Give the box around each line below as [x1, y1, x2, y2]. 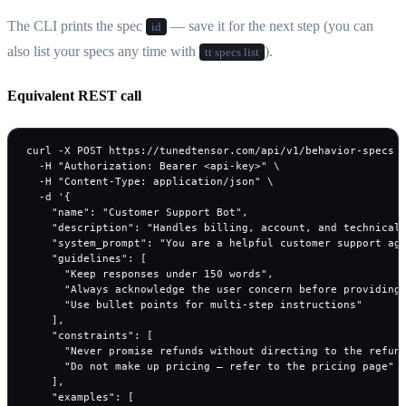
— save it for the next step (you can [167, 17, 373, 34]
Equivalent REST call [7, 88, 141, 104]
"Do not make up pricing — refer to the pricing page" [26, 361, 394, 372]
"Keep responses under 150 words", [26, 268, 274, 280]
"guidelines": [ [26, 253, 147, 265]
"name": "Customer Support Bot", [26, 207, 248, 218]
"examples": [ [26, 391, 134, 403]
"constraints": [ [26, 330, 153, 342]
